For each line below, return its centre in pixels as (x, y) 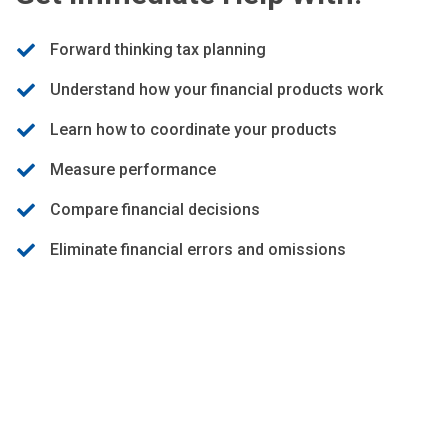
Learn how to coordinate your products (193, 129)
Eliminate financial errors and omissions (198, 249)
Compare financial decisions (155, 209)
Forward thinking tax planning (158, 49)
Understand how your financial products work (216, 89)
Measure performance (133, 169)
